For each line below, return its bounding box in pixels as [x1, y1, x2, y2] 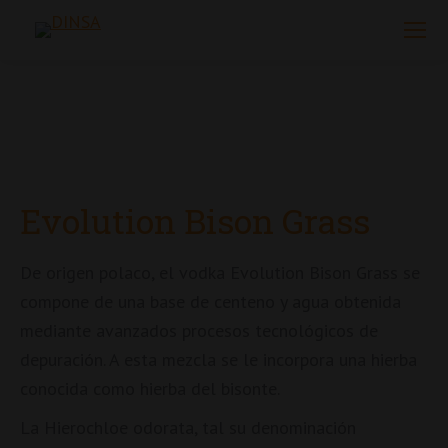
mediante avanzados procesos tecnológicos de [20, 319, 378, 342]
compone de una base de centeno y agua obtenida [20, 290, 401, 313]
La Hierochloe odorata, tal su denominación [20, 416, 356, 439]
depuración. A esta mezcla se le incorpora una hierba [20, 348, 417, 371]
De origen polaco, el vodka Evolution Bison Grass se [20, 261, 420, 284]
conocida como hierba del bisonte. [20, 377, 280, 400]
